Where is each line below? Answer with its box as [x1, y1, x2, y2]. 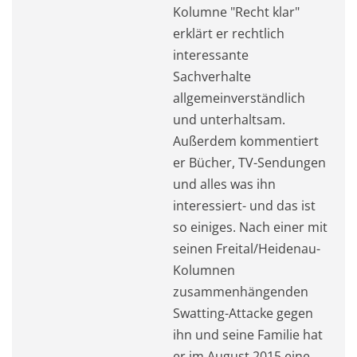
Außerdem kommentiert [173, 131, 319, 150]
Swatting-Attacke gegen [173, 304, 313, 322]
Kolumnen [173, 261, 235, 279]
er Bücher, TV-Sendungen [173, 153, 326, 171]
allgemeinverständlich [173, 88, 305, 107]
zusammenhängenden [173, 282, 308, 300]
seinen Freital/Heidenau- [173, 239, 320, 257]
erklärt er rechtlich [173, 24, 284, 42]
